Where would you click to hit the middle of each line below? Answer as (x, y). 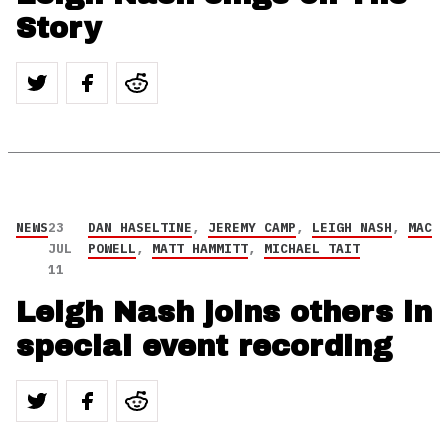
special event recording (204, 346)
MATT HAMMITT (199, 248)
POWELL (111, 248)
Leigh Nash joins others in (224, 312)
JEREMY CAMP (251, 227)
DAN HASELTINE (139, 227)
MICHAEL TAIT (311, 248)
